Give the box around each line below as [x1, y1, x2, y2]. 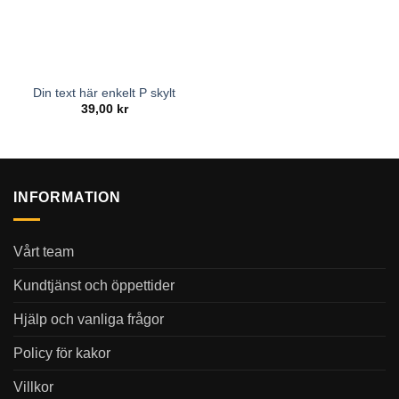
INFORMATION [13, 189, 121, 205]
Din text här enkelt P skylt [33, 85, 175, 100]
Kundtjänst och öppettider [13, 277, 175, 293]
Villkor [13, 379, 53, 395]
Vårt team [13, 243, 74, 259]
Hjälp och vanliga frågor [13, 311, 164, 327]
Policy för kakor [13, 345, 110, 361]
